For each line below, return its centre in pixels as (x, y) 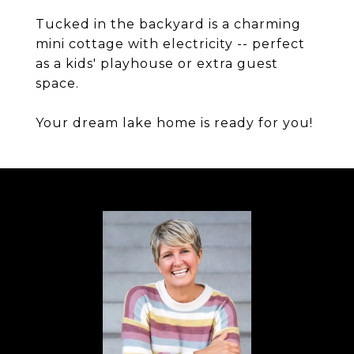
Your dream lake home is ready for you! (174, 123)
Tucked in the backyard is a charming (168, 24)
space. (57, 83)
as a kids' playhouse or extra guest (157, 64)
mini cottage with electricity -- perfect (170, 44)
